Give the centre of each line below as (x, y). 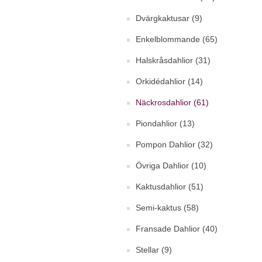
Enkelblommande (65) (177, 39)
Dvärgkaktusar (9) (169, 18)
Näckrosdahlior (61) (172, 102)
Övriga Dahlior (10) (171, 166)
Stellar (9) (154, 250)
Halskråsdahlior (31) (173, 60)
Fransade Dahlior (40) (177, 229)
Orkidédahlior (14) (169, 81)
